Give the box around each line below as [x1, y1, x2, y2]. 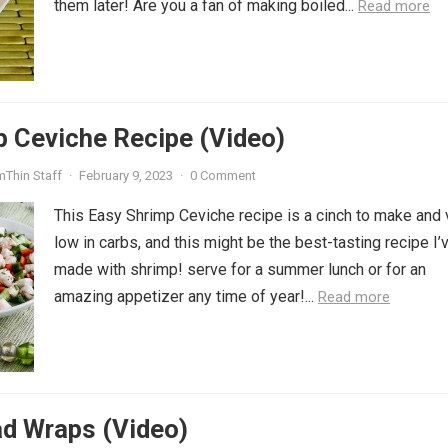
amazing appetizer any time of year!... [54, 287, 318, 306]
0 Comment [190, 168, 256, 183]
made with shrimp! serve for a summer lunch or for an [54, 260, 426, 279]
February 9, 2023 [79, 168, 173, 183]
